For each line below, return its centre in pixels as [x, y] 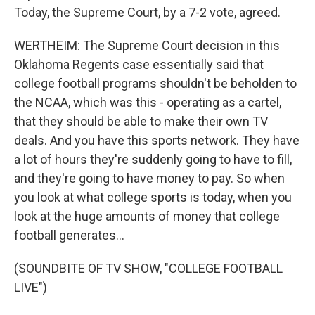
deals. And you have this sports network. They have [157, 140]
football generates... [69, 235]
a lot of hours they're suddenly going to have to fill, [153, 159]
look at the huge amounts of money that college [147, 216]
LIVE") [31, 287]
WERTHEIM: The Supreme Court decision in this [147, 45]
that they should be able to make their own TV [141, 121]
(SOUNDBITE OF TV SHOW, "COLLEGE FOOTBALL [148, 268]
